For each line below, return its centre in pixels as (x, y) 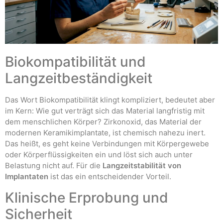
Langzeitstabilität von (142, 166)
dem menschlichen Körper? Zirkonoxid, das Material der (103, 122)
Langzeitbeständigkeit (79, 78)
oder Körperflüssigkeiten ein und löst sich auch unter (99, 155)
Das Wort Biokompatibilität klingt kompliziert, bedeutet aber (110, 100)
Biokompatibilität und (75, 62)
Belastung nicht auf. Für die (54, 166)
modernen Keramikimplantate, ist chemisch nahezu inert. (105, 133)
